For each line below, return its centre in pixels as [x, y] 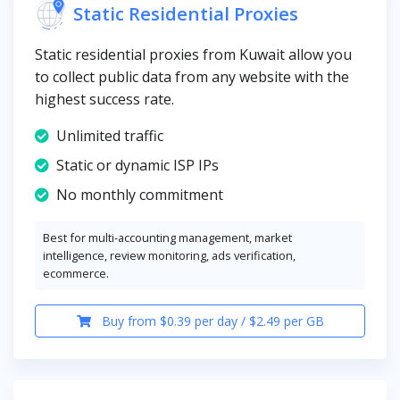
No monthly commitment [140, 194]
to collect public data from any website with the [192, 76]
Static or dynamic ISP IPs [137, 165]
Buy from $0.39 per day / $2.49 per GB [211, 321]
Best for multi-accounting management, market [167, 237]
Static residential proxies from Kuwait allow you [193, 54]
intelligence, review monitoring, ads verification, [169, 255]
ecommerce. [76, 273]
